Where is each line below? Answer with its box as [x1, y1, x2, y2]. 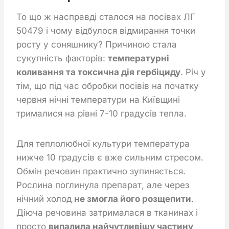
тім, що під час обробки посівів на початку [16, 80, 199, 91]
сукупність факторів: [16, 53, 108, 63]
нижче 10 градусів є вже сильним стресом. [16, 152, 203, 163]
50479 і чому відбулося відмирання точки [16, 25, 195, 36]
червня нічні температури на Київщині [16, 94, 180, 105]
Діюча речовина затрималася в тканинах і [16, 207, 198, 218]
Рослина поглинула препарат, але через [16, 179, 189, 190]
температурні [108, 53, 169, 63]
